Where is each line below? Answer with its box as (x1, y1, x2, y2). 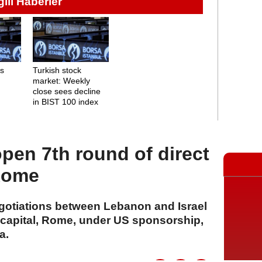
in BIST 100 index (32, 96, 98, 106)
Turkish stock (32, 65, 81, 75)
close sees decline (32, 86, 101, 96)
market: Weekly (32, 75, 90, 85)
